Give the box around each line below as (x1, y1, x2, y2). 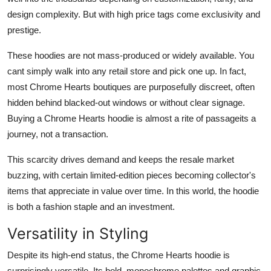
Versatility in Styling (7, 224, 148, 243)
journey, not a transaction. (7, 129, 108, 140)
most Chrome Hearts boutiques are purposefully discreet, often (7, 82, 255, 93)
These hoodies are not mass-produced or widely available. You (7, 50, 254, 61)
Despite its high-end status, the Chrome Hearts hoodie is (7, 250, 230, 261)
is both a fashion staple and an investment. (7, 201, 175, 212)
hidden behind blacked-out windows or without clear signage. (7, 97, 245, 108)
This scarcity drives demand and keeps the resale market (7, 154, 234, 165)
